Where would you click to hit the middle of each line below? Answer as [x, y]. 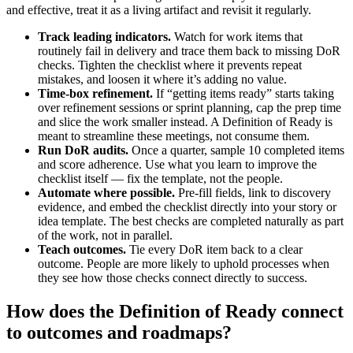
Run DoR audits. [83, 150]
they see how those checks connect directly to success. [173, 278]
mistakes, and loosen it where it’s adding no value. [162, 80]
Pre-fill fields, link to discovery [253, 193]
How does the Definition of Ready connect [175, 312]
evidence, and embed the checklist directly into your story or [187, 207]
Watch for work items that [237, 37]
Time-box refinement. [95, 94]
